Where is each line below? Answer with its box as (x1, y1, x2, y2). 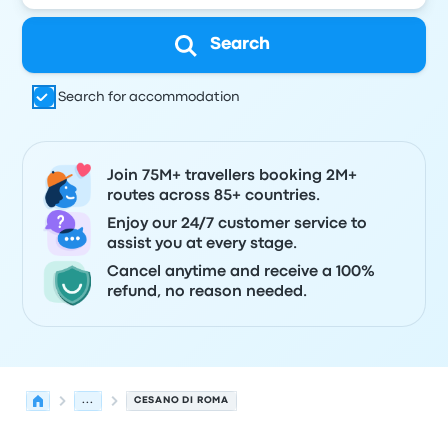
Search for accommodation (58, 91, 241, 103)
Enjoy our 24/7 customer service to (107, 217, 368, 231)
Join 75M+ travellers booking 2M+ (107, 169, 358, 183)
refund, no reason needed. (107, 285, 308, 299)
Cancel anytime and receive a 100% (107, 265, 376, 279)
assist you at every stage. (107, 237, 298, 251)
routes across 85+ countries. (107, 189, 321, 203)
